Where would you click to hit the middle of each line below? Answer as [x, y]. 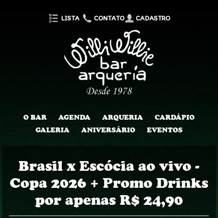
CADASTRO [152, 18]
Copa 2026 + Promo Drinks [109, 183]
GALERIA [53, 130]
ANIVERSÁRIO [108, 130]
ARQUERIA [123, 117]
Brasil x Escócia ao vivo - [109, 166]
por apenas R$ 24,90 [109, 200]
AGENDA [74, 117]
